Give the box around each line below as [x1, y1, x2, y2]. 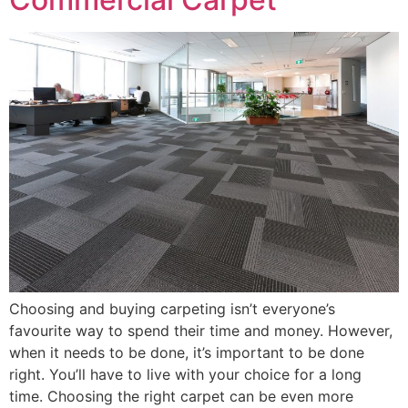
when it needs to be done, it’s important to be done [9, 342, 364, 362]
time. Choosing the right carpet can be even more [9, 386, 353, 405]
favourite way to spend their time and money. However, [9, 321, 393, 340]
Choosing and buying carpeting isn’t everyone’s [9, 299, 335, 318]
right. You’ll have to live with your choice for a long [9, 364, 362, 383]
